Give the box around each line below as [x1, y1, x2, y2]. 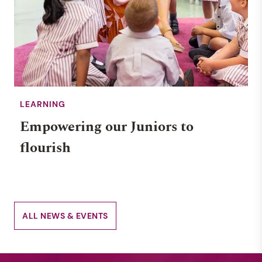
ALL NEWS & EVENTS [22, 211, 108, 221]
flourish [20, 137, 71, 158]
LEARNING [20, 99, 65, 109]
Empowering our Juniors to [20, 116, 194, 137]
